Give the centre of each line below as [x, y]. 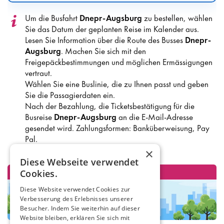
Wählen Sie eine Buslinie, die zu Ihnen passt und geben [117, 84]
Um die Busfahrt [52, 18]
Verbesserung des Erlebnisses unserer [76, 199]
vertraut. [38, 73]
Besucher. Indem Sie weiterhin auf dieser [80, 208]
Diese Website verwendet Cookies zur [75, 189]
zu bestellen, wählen [177, 18]
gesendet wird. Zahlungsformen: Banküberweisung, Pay [117, 128]
